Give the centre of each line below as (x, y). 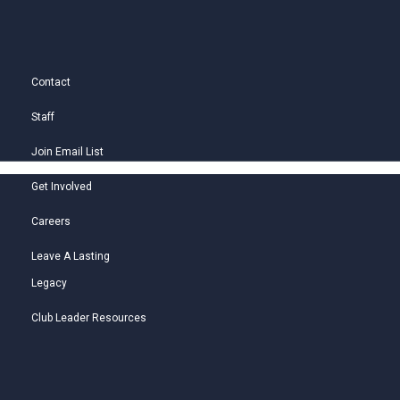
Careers (50, 222)
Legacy (49, 283)
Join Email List (67, 152)
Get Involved (61, 187)
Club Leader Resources (88, 318)
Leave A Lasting (70, 257)
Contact (50, 83)
